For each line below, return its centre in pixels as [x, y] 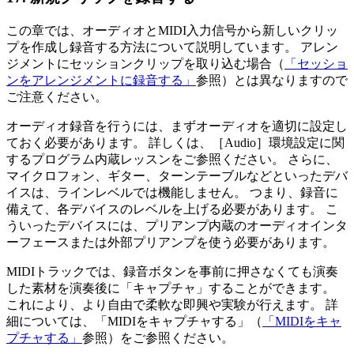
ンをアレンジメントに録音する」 [101, 81]
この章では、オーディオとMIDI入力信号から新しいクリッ [172, 31]
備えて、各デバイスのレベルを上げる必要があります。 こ [172, 209]
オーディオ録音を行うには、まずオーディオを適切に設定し [177, 126]
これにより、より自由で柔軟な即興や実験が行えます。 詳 [172, 305]
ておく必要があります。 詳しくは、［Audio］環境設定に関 [175, 143]
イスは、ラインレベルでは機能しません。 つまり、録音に [172, 193]
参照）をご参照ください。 [158, 338]
